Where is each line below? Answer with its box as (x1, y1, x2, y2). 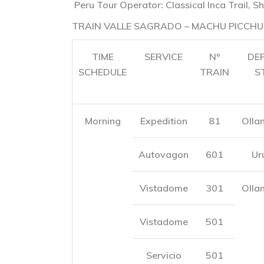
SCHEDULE (78, 66, 127, 78)
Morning (84, 115, 121, 127)
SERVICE (144, 51, 183, 62)
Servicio (146, 249, 181, 261)
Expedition (140, 115, 187, 127)
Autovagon (138, 148, 189, 160)
